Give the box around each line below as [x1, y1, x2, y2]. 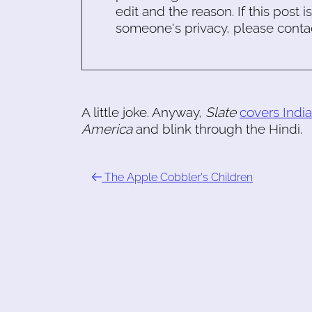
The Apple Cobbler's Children [102, 171, 253, 184]
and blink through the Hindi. [132, 121, 302, 136]
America [81, 121, 132, 136]
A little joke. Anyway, [81, 104, 205, 120]
